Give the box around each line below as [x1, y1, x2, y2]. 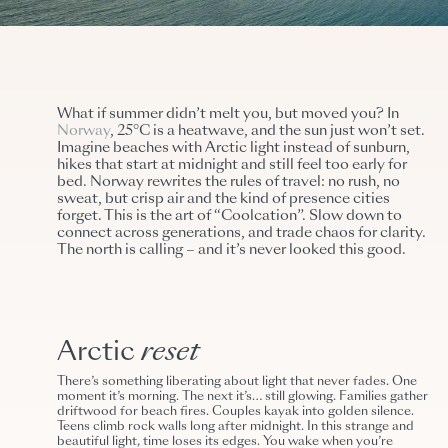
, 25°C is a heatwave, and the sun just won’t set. [110, 124, 426, 139]
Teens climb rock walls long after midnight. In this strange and [57, 421, 415, 434]
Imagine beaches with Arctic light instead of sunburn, [57, 141, 411, 156]
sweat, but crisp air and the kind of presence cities [57, 192, 391, 207]
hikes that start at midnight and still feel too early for [57, 158, 408, 173]
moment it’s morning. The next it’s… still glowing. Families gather [57, 391, 429, 404]
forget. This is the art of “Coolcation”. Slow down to [57, 209, 403, 224]
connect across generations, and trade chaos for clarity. [57, 226, 427, 241]
